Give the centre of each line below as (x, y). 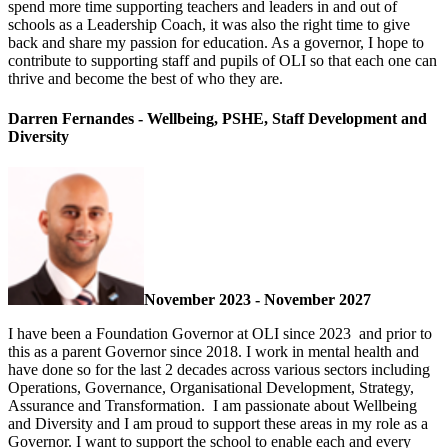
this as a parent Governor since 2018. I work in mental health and (213, 351)
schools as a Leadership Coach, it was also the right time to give (209, 25)
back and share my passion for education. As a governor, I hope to (216, 43)
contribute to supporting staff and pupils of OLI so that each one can (222, 61)
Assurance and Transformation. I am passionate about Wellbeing (212, 405)
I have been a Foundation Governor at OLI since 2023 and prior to (220, 333)
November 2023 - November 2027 (257, 299)
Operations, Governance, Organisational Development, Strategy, (211, 387)
